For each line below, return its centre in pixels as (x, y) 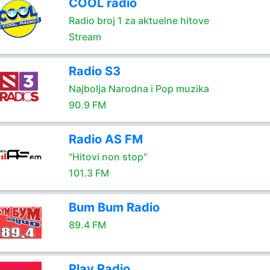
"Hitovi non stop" (108, 157)
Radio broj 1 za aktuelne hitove (139, 20)
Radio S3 (94, 71)
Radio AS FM (105, 139)
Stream (85, 37)
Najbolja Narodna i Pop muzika (139, 89)
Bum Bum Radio (114, 207)
